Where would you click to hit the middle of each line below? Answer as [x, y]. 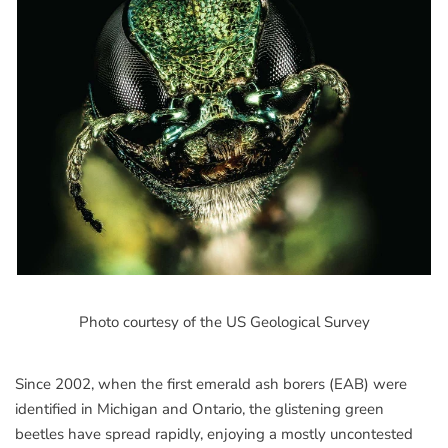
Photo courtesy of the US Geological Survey [224, 322]
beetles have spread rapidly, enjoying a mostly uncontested [214, 434]
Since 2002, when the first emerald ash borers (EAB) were [211, 384]
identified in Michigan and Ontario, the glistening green [199, 409]
